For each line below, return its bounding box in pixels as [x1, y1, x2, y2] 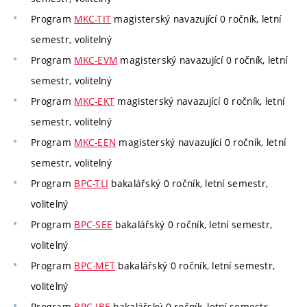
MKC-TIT [74, 12, 112, 26]
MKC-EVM [74, 53, 118, 67]
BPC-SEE [74, 218, 113, 232]
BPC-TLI [74, 177, 109, 191]
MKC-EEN [74, 136, 116, 149]
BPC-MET [74, 259, 116, 273]
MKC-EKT [74, 95, 115, 108]
